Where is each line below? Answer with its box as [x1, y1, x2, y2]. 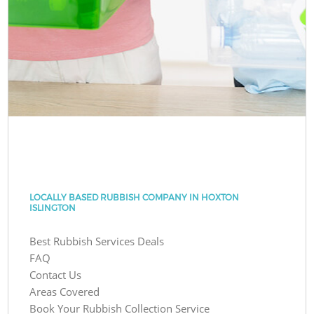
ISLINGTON [29, 202, 76, 213]
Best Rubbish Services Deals [29, 233, 165, 248]
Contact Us [29, 267, 82, 282]
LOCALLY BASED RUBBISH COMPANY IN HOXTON [29, 191, 240, 203]
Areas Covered [29, 284, 100, 299]
